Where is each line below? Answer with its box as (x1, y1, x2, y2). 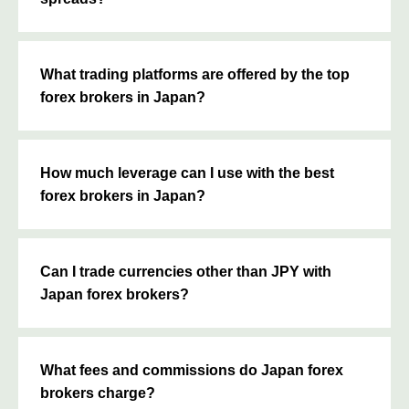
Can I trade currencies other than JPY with (40, 263, 331, 279)
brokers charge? (40, 384, 155, 401)
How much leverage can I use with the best (40, 164, 334, 181)
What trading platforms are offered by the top (40, 66, 350, 82)
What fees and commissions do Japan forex (40, 362, 343, 378)
